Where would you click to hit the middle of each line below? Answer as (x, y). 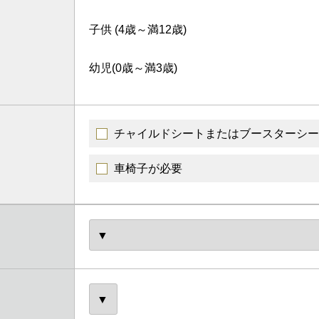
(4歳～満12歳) (151, 30)
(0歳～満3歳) (145, 68)
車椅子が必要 (148, 168)
